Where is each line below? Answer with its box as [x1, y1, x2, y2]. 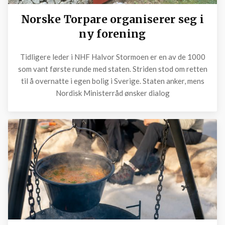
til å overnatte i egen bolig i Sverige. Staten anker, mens [21, 76, 204, 85]
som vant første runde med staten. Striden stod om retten [18, 64, 207, 73]
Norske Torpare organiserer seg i [21, 12, 204, 26]
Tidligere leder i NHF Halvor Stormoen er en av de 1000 [20, 52, 205, 61]
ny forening [79, 27, 146, 41]
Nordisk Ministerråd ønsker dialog [55, 88, 170, 97]
